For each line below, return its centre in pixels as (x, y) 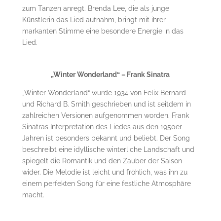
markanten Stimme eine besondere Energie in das (103, 31)
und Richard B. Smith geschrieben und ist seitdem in (106, 104)
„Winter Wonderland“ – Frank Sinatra (110, 74)
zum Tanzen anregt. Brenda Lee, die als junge (95, 8)
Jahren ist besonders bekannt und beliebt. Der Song (106, 138)
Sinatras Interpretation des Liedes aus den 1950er (102, 127)
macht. (33, 195)
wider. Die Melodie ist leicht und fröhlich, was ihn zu (105, 172)
